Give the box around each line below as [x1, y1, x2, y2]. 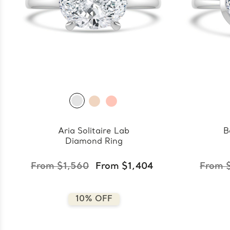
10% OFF [75, 194, 112, 204]
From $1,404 [95, 161, 154, 172]
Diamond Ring [65, 137, 123, 146]
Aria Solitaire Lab [58, 126, 130, 136]
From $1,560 [31, 161, 89, 172]
